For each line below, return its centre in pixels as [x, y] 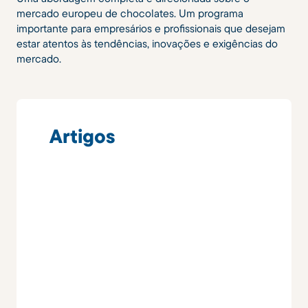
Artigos [82, 135]
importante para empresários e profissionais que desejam [151, 28]
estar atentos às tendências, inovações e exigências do [147, 43]
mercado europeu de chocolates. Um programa [130, 13]
